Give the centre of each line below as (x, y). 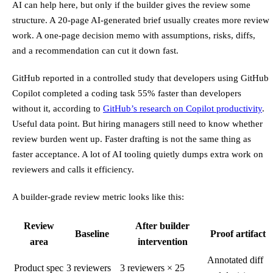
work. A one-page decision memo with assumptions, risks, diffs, (134, 35)
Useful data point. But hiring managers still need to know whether (137, 124)
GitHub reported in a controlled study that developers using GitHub (140, 78)
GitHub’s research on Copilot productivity (183, 108)
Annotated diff (235, 260)
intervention (162, 242)
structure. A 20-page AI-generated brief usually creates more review (141, 20)
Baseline (92, 234)
